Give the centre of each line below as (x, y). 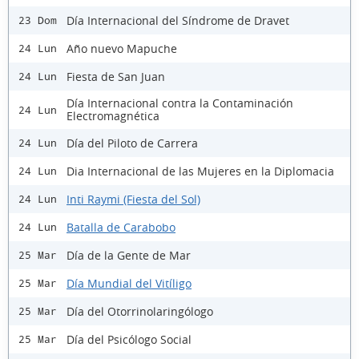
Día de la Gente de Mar (129, 255)
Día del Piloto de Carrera (132, 143)
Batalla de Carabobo (121, 227)
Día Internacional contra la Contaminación (180, 103)
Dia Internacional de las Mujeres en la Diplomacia (200, 171)
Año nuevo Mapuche (122, 48)
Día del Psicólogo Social (129, 339)
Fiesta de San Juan (116, 76)
